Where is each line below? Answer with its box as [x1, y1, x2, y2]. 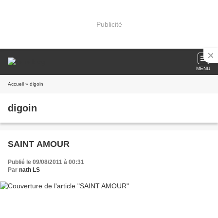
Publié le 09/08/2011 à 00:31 [8, 159, 84, 165]
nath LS [19, 166, 40, 173]
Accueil [8, 81, 24, 87]
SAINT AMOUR [8, 139, 70, 149]
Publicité [96, 20, 122, 28]
